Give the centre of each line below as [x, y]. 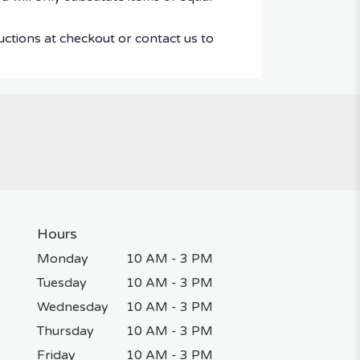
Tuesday [62, 282]
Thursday [65, 331]
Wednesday [73, 307]
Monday [63, 258]
